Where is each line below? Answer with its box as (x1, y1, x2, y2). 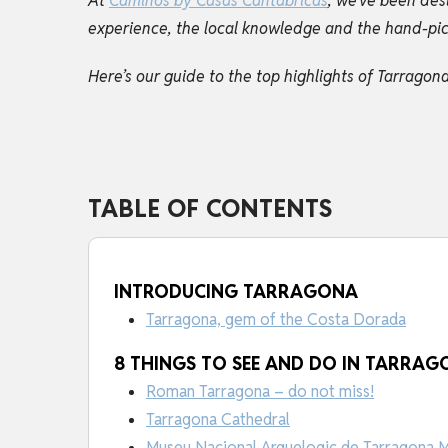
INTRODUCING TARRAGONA (114, 279, 358, 303)
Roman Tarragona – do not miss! (146, 380, 374, 402)
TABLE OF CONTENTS (88, 192, 332, 224)
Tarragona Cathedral (146, 408, 290, 430)
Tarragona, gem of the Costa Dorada (146, 308, 406, 330)
